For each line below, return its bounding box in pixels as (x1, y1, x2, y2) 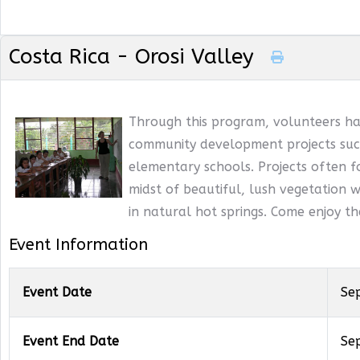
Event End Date (22, 333, 119, 349)
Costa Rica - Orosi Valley (9, 43, 260, 69)
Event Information (9, 235, 148, 254)
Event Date (22, 284, 92, 300)
